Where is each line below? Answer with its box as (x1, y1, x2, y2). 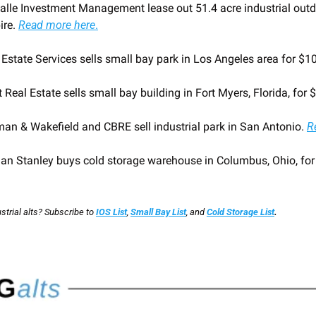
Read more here (18, 18, 95, 32)
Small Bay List (130, 207, 186, 218)
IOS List (96, 207, 127, 218)
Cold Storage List (207, 207, 274, 218)
